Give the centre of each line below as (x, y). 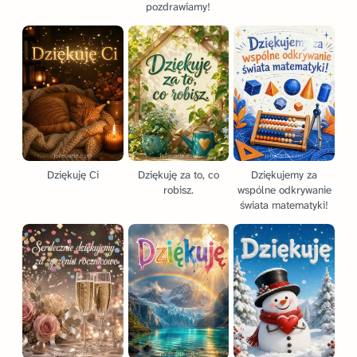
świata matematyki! (284, 206)
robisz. (178, 190)
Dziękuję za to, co (178, 175)
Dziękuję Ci (73, 175)
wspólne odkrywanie (284, 190)
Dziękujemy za (284, 175)
